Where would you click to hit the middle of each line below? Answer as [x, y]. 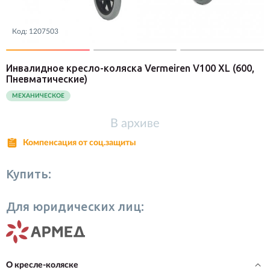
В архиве [135, 124]
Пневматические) [47, 79]
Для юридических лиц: [75, 206]
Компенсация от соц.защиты [80, 143]
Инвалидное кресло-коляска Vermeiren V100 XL [119, 68]
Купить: [29, 174]
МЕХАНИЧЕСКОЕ [38, 96]
